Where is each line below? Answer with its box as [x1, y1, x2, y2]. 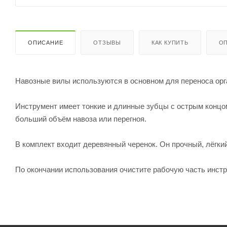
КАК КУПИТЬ [151, 39, 188, 46]
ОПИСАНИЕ [28, 39, 63, 46]
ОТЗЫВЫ [93, 39, 122, 46]
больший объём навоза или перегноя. [15, 114, 146, 123]
